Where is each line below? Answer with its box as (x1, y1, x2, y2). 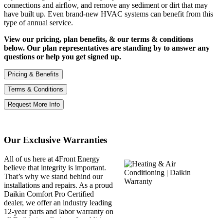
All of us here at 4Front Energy (4, 155, 100, 163)
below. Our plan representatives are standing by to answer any (4, 43, 210, 52)
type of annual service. (4, 18, 73, 27)
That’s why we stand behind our (4, 172, 103, 181)
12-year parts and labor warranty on (4, 207, 113, 216)
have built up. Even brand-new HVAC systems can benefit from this (4, 9, 213, 18)
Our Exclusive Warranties (4, 135, 107, 145)
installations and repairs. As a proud (4, 181, 113, 190)
